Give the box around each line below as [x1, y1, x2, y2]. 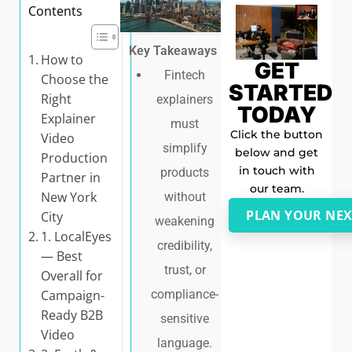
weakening [155, 214, 215, 229]
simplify [162, 141, 207, 156]
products [160, 165, 210, 181]
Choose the [41, 71, 109, 88]
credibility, [157, 238, 213, 254]
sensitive [160, 311, 210, 327]
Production [41, 149, 108, 167]
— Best [41, 247, 83, 265]
